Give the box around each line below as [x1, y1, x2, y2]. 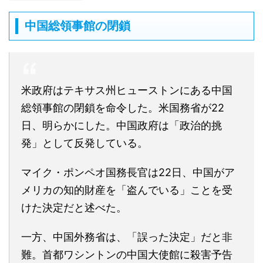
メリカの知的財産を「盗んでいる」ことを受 [21, 183, 232, 196]
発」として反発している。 [21, 136, 148, 149]
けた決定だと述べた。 [21, 201, 127, 214]
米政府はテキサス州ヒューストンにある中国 [21, 83, 232, 96]
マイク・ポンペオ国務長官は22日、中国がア [21, 166, 235, 178]
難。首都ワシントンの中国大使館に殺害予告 [21, 248, 232, 261]
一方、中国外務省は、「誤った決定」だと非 [21, 230, 232, 243]
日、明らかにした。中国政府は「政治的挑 [21, 119, 222, 131]
